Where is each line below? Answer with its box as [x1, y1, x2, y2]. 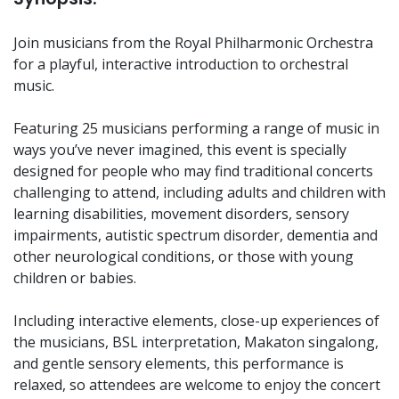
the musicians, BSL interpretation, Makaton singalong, [13, 331, 379, 352]
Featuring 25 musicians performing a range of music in [13, 118, 379, 138]
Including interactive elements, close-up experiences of [13, 310, 379, 330]
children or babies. [13, 267, 136, 288]
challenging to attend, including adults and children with [13, 182, 386, 202]
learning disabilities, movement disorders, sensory [13, 203, 349, 224]
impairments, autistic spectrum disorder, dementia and [13, 224, 378, 245]
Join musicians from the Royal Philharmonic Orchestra [13, 32, 373, 53]
